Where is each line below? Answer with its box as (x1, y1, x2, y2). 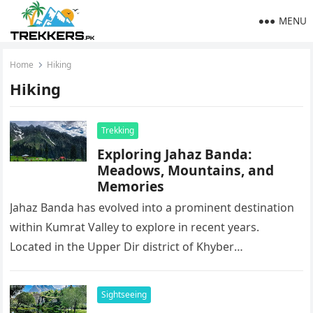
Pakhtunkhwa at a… (10, 259, 115, 274)
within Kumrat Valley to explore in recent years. (10, 219, 260, 235)
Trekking (101, 124, 135, 136)
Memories (97, 177, 165, 196)
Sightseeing (101, 289, 147, 300)
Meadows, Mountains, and (97, 161, 275, 180)
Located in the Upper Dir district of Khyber (10, 239, 235, 254)
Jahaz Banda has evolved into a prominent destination (10, 200, 295, 215)
